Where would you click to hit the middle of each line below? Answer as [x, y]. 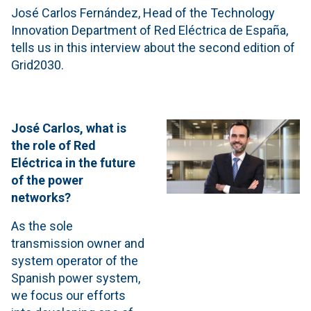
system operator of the [75, 260]
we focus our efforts [68, 295]
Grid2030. [155, 65]
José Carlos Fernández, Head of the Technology [143, 12]
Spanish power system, [76, 278]
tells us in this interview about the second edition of [153, 47]
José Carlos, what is [69, 128]
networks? [41, 197]
